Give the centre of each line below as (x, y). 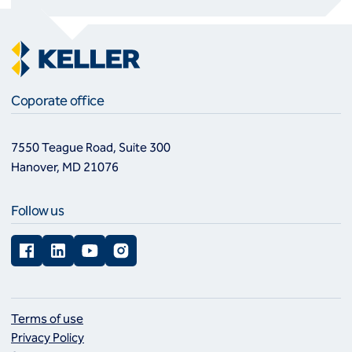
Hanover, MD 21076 (65, 167)
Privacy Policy (48, 337)
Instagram (136, 242)
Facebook (41, 242)
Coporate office (58, 101)
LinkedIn (68, 242)
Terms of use (47, 319)
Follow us (38, 211)
